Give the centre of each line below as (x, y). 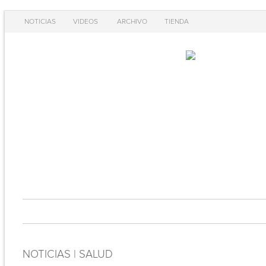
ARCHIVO (132, 22)
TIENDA (176, 22)
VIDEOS (85, 22)
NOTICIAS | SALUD (67, 254)
